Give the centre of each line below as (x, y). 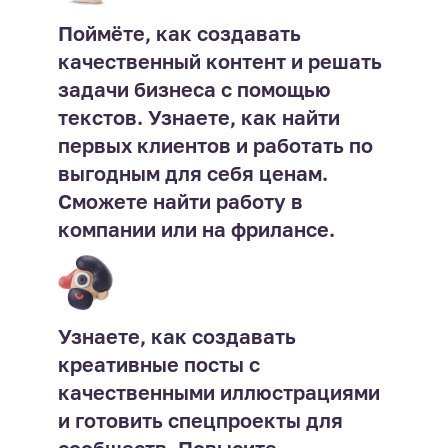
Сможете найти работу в (180, 200)
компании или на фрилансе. (196, 228)
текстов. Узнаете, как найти (198, 116)
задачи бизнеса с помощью (194, 88)
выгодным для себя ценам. (192, 172)
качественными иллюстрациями (218, 391)
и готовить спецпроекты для (200, 419)
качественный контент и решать (219, 60)
